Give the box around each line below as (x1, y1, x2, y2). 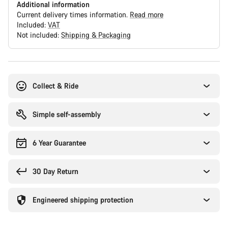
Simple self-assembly (33, 109, 101, 119)
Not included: (17, 30, 61, 40)
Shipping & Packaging (61, 30, 131, 40)
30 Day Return (33, 166, 78, 176)
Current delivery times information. (17, 10, 130, 19)
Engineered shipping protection (33, 195, 133, 205)
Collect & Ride (33, 81, 78, 91)
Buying (8, 61, 30, 70)
